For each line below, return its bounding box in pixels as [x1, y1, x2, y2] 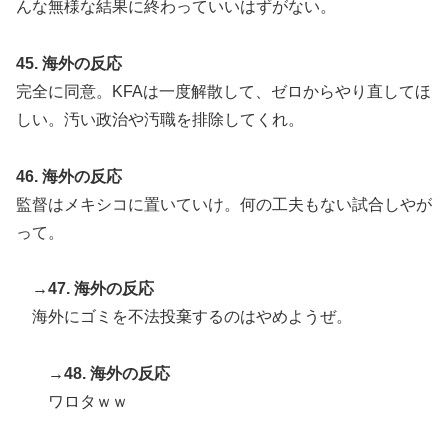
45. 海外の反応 [16, 54, 122, 72]
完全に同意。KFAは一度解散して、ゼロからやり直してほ [16, 82, 431, 100]
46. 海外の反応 [16, 167, 122, 185]
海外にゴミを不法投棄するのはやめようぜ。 [32, 308, 352, 326]
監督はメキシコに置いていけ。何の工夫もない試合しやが [16, 195, 432, 213]
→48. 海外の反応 [48, 365, 170, 383]
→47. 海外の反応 [32, 280, 154, 298]
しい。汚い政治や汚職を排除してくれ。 [16, 110, 304, 128]
